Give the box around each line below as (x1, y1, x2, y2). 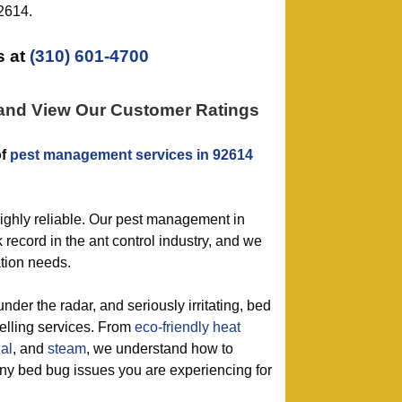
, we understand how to (86, 341, 233, 356)
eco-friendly (135, 319, 209, 335)
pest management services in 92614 (10, 147, 253, 162)
